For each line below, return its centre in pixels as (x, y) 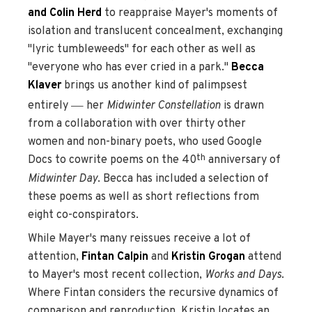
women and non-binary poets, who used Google (145, 142)
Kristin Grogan (208, 257)
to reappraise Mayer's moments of (190, 14)
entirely (49, 106)
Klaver (45, 86)
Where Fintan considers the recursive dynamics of (153, 293)
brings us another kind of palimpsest (154, 86)
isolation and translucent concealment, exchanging (155, 32)
